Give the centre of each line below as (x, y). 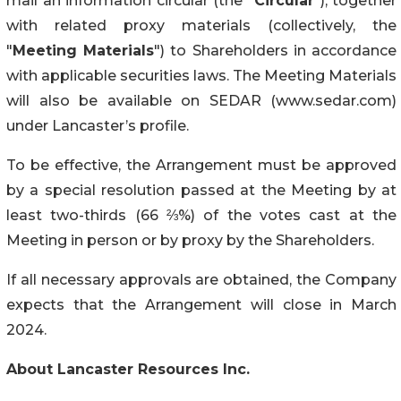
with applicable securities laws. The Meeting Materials (201, 75)
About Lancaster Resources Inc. (128, 369)
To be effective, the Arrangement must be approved (201, 165)
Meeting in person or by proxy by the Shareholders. (190, 240)
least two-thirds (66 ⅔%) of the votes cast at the (201, 215)
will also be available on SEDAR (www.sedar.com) (201, 100)
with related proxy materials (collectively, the (201, 25)
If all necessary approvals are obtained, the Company (201, 279)
